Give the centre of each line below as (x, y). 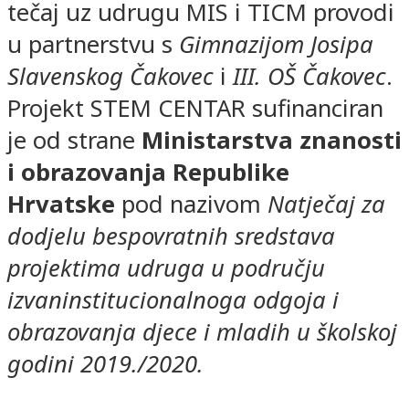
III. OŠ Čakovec (309, 76)
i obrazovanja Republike (148, 172)
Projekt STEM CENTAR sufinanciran (195, 108)
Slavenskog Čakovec (110, 76)
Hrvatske (61, 204)
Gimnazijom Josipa (276, 44)
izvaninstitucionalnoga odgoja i (173, 299)
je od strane (74, 140)
